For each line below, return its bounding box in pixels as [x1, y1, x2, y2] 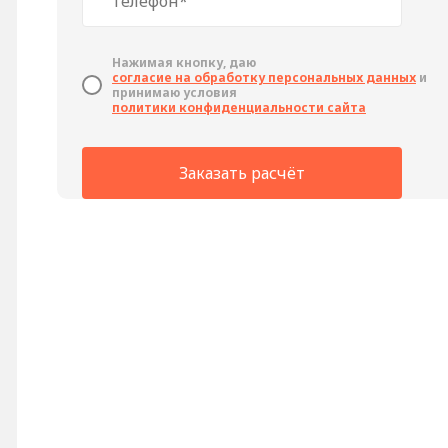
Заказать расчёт [179, 162, 305, 184]
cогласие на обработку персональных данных [112, 69, 416, 86]
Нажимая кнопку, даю [112, 54, 256, 71]
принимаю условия [112, 84, 237, 101]
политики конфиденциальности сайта [112, 99, 366, 116]
